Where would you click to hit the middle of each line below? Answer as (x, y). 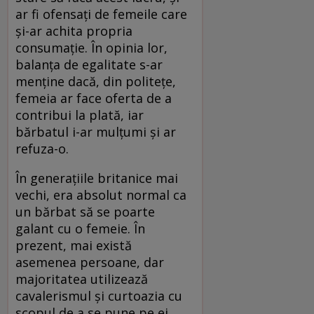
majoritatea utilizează (82, 279)
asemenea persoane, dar (90, 262)
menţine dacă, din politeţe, (96, 82)
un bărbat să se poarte (85, 212)
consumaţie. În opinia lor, (91, 48)
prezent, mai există (74, 246)
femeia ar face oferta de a (94, 98)
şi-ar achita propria (74, 31)
